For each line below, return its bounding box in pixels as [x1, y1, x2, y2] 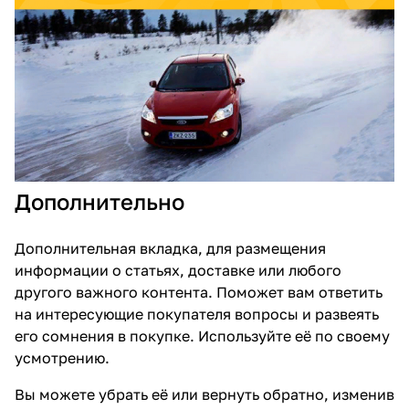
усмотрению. [15, 349, 110, 368]
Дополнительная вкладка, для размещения [15, 239, 326, 258]
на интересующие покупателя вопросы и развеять [15, 305, 379, 324]
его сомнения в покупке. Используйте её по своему [15, 327, 390, 346]
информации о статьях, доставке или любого [15, 261, 341, 280]
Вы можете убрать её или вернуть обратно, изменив [15, 385, 394, 404]
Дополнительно [15, 188, 184, 215]
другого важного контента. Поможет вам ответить [15, 283, 383, 302]
